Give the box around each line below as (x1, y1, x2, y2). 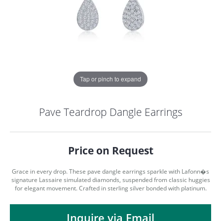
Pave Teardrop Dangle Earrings (38, 105, 183, 119)
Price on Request (68, 143, 153, 157)
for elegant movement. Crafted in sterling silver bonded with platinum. (14, 184, 207, 192)
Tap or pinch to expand (80, 74, 141, 83)
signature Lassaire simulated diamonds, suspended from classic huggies (11, 176, 210, 184)
